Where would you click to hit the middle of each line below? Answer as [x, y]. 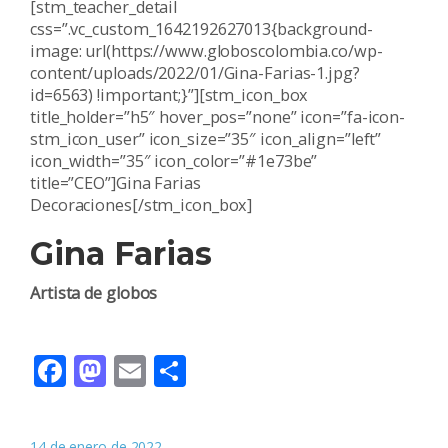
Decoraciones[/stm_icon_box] [141, 204]
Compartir [262, 370]
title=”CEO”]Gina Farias [115, 182]
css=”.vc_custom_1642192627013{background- [201, 28]
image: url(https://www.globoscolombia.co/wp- [206, 50]
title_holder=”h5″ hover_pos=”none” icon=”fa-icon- [218, 116]
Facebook [136, 370]
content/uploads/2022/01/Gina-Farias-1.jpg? [195, 72]
